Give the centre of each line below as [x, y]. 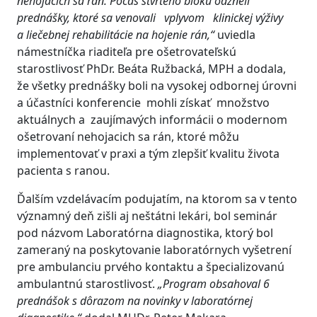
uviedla [235, 35]
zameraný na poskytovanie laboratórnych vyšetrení [154, 250]
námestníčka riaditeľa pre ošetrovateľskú [127, 52]
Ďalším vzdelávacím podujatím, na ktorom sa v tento [157, 199]
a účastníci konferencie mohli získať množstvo [143, 103]
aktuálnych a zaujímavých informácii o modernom [152, 120]
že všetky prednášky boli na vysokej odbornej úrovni [157, 86]
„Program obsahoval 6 [214, 284]
